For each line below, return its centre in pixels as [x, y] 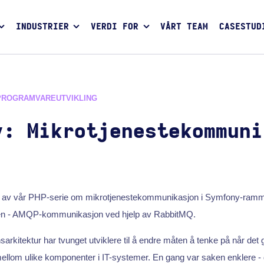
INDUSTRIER [42, 27]
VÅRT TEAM [184, 27]
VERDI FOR [115, 27]
